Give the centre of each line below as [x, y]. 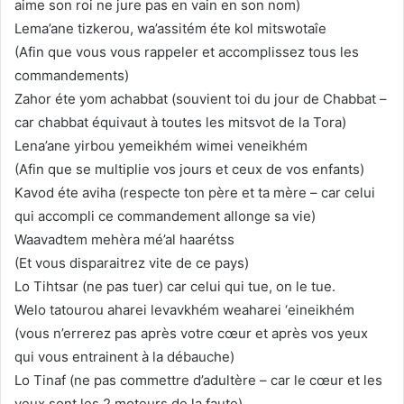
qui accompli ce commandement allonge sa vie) [165, 216]
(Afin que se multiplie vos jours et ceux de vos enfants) [189, 169]
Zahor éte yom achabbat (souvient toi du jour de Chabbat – [201, 98]
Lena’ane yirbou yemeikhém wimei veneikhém [161, 145]
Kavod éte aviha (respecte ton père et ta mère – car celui [195, 192]
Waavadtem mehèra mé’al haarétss [124, 239]
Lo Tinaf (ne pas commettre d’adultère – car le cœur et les [198, 380]
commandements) [72, 75]
